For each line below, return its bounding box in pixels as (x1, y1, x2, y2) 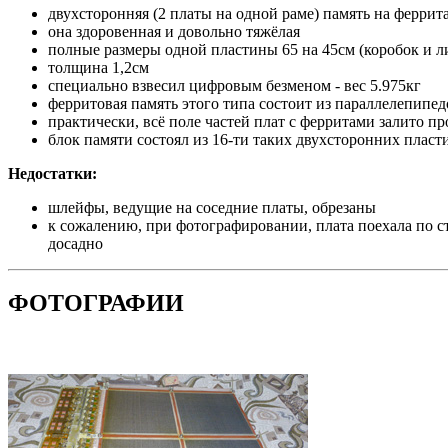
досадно (48, 234, 103, 252)
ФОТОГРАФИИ (8, 290, 184, 317)
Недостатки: (8, 164, 97, 182)
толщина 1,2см (48, 58, 149, 76)
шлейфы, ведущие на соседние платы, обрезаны (48, 198, 376, 216)
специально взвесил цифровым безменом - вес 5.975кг (48, 76, 421, 94)
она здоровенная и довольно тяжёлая (48, 22, 300, 40)
